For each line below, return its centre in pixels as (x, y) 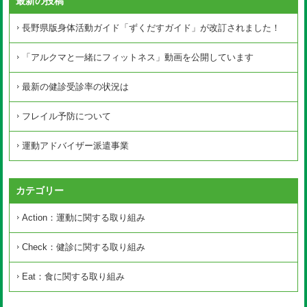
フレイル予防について (67, 116)
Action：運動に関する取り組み (84, 217)
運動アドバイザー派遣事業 (76, 145)
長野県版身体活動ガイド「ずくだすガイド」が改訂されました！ (151, 27)
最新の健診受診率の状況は (76, 86)
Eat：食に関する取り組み (74, 276)
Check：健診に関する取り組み (84, 247)
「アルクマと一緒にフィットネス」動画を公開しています (138, 57)
